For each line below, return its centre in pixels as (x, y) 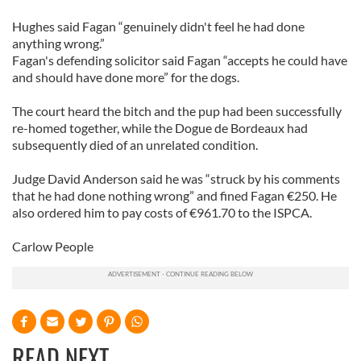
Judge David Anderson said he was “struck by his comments (176, 178)
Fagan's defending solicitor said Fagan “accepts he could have (180, 60)
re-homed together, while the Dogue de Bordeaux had (160, 128)
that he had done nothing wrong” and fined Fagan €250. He (174, 195)
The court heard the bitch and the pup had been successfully (177, 111)
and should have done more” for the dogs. (126, 77)
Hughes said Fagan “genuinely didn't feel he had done (158, 26)
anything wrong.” (58, 43)
